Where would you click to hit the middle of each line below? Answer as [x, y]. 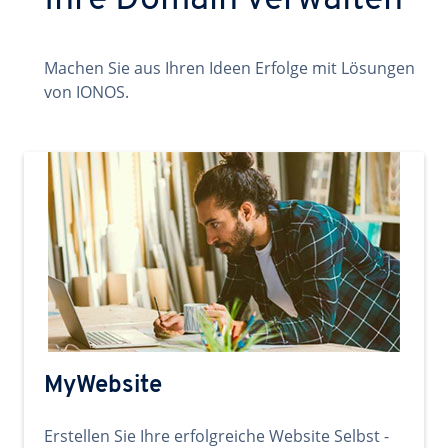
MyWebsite [103, 386]
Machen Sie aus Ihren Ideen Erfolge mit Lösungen [229, 68]
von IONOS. [86, 92]
